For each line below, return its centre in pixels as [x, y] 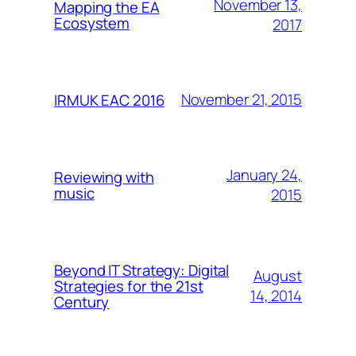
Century [82, 302]
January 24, [264, 174]
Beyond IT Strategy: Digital [142, 270]
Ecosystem [92, 23]
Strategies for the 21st [129, 286]
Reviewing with [104, 177]
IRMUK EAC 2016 [109, 100]
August [277, 275]
